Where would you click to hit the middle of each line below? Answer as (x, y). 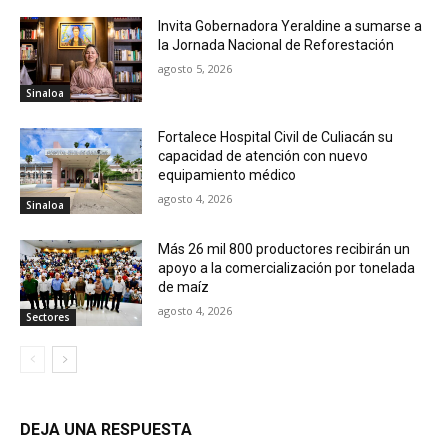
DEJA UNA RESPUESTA (106, 429)
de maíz (184, 286)
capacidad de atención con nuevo (263, 156)
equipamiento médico (227, 175)
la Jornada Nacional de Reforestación (276, 44)
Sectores (48, 316)
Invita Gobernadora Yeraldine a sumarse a (290, 25)
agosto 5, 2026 (195, 68)
